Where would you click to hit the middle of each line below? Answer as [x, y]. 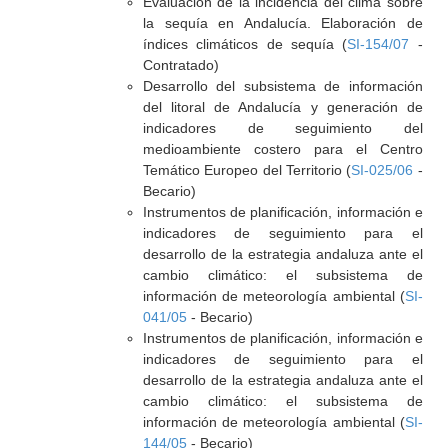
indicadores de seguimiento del [282, 128]
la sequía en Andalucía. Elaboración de [282, 23]
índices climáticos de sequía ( [245, 44]
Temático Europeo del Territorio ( [247, 170]
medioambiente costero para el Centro [282, 149]
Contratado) [180, 65]
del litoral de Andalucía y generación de [282, 107]
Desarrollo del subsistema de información [282, 86]
